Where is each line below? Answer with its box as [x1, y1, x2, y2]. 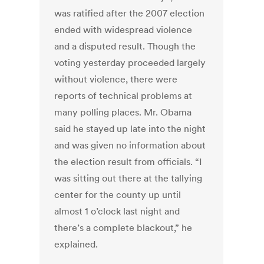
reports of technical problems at [54, 90, 193, 102]
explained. [54, 238, 98, 250]
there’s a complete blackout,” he [54, 222, 193, 234]
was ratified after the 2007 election [54, 7, 205, 19]
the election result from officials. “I [54, 156, 203, 168]
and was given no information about [54, 139, 206, 151]
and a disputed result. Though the [54, 40, 196, 52]
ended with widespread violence [54, 24, 193, 36]
